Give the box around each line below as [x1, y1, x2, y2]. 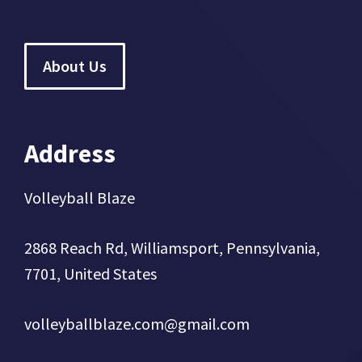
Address [24, 137, 116, 170]
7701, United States [24, 263, 157, 284]
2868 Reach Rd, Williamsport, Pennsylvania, [24, 238, 320, 259]
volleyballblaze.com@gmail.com [24, 314, 250, 335]
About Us [43, 56, 107, 77]
